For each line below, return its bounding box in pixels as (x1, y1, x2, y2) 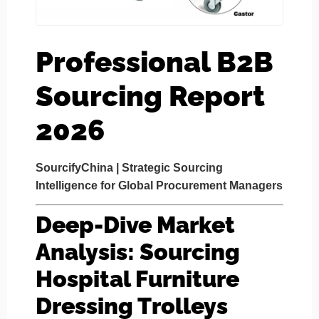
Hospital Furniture (36, 266, 239, 293)
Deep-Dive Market (36, 211, 235, 239)
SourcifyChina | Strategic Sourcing (36, 162, 223, 174)
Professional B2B (36, 45, 273, 78)
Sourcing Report (36, 79, 265, 113)
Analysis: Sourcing (36, 239, 240, 266)
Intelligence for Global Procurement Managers (36, 179, 283, 192)
